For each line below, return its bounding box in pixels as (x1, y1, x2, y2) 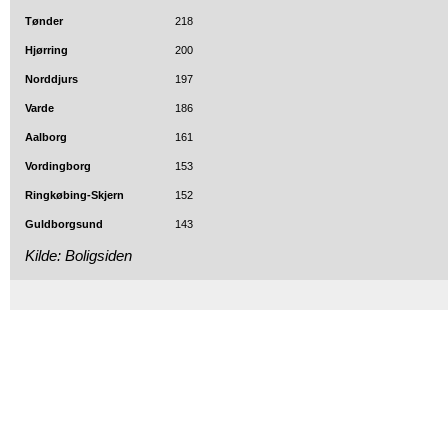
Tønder (25, 15, 63, 27)
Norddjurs (25, 73, 78, 85)
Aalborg (25, 131, 67, 143)
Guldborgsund (25, 218, 103, 230)
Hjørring (25, 44, 68, 56)
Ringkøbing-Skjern (25, 189, 124, 201)
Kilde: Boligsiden (25, 247, 132, 264)
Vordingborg (25, 160, 91, 172)
